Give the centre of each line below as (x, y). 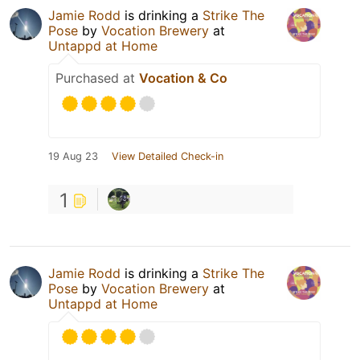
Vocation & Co (183, 78)
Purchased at (97, 78)
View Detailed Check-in (168, 157)
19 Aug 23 (73, 157)
